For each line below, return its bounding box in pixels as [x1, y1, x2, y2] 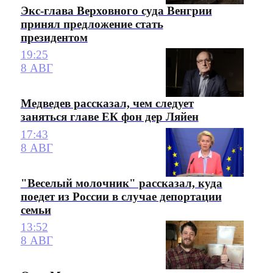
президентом [20, 30, 88, 44]
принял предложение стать [20, 17, 163, 30]
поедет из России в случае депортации [20, 190, 222, 204]
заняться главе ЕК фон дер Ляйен [20, 110, 199, 124]
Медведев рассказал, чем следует [20, 97, 194, 110]
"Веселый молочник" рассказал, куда [20, 177, 222, 190]
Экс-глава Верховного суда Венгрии [20, 4, 212, 17]
